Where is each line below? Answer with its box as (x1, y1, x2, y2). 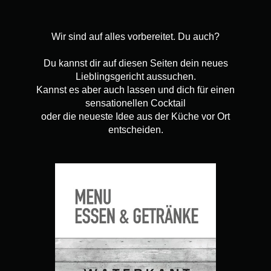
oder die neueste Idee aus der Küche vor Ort (41, 111, 230, 122)
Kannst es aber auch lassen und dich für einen (36, 85, 235, 96)
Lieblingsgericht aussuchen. (75, 71, 196, 82)
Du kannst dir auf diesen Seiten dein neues (43, 58, 228, 69)
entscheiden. (108, 125, 163, 135)
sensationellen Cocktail (85, 98, 186, 109)
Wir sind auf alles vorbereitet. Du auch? (51, 31, 220, 42)
